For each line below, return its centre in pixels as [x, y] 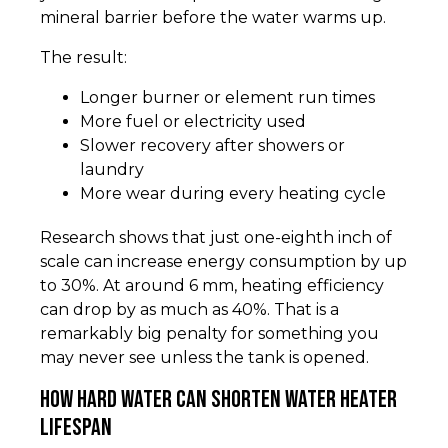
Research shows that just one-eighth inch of [216, 238]
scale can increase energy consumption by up [223, 262]
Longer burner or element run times [227, 98]
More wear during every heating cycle [233, 194]
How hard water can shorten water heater [218, 400]
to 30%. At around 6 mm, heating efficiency [212, 286]
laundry [112, 170]
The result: [83, 58]
